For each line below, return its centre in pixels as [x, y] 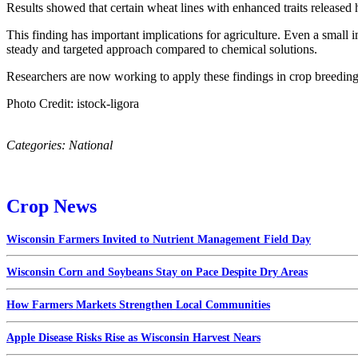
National [91, 145]
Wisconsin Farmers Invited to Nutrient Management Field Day [159, 239]
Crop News [52, 206]
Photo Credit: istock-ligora [73, 103]
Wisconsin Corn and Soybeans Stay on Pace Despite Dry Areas [157, 272]
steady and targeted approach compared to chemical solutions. [162, 49]
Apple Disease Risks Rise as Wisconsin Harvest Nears [133, 338]
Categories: [38, 145]
